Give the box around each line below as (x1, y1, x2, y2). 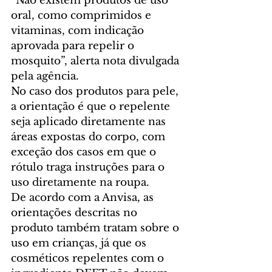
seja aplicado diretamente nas (11, 115, 169, 128)
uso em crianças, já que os (11, 236, 149, 250)
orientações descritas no (11, 206, 140, 219)
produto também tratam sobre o (11, 221, 182, 234)
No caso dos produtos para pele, (11, 84, 182, 98)
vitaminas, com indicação (11, 24, 147, 37)
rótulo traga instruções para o (11, 160, 168, 174)
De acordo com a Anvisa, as (11, 191, 157, 204)
